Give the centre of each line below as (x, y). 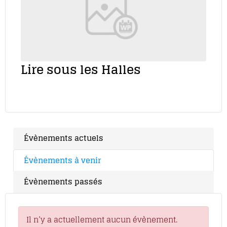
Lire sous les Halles (81, 70)
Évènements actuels (63, 138)
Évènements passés (63, 182)
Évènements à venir (62, 161)
